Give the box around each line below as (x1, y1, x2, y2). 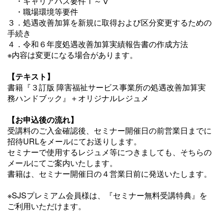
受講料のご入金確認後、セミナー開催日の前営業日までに (7, 125, 212, 136)
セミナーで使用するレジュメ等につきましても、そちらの (7, 146, 212, 158)
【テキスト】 (7, 71, 55, 82)
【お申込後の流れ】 (7, 114, 78, 125)
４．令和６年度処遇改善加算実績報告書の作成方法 (7, 38, 188, 50)
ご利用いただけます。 (7, 200, 86, 212)
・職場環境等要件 (7, 6, 78, 17)
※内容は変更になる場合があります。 (7, 49, 137, 60)
